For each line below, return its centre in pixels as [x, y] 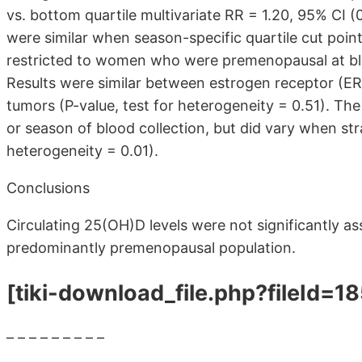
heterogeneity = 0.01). [82, 150]
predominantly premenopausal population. [151, 247]
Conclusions [48, 187]
